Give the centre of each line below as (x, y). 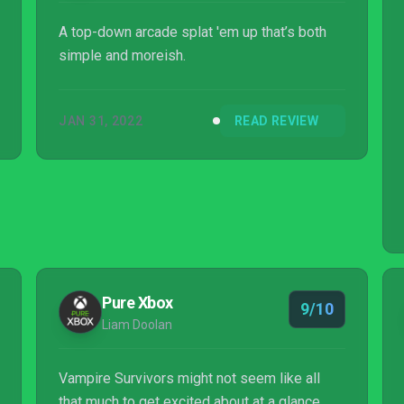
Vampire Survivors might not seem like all (189, 378)
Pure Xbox (138, 303)
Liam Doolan (137, 325)
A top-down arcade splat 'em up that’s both (193, 32)
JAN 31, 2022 (101, 121)
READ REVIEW (276, 121)
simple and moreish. (122, 55)
